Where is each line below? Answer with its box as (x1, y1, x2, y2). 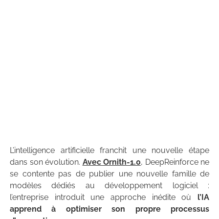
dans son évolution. (10, 157, 83, 167)
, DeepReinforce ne (141, 157, 209, 167)
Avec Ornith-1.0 (82, 157, 141, 167)
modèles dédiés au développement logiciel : (10, 181, 209, 191)
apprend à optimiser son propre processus (10, 204, 209, 214)
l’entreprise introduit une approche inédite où (10, 193, 197, 202)
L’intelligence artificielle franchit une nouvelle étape (10, 146, 209, 155)
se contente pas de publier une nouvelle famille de (10, 169, 209, 179)
